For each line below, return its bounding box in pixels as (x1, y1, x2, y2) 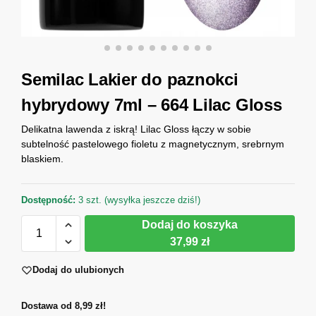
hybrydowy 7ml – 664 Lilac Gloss (21, 95, 282, 114)
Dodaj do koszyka (142, 219, 238, 231)
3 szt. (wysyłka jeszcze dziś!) (75, 195, 200, 206)
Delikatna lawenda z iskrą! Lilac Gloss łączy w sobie (21, 123, 251, 135)
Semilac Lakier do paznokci (21, 70, 238, 89)
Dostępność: (21, 195, 75, 206)
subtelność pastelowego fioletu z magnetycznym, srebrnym (21, 138, 284, 150)
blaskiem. (21, 152, 63, 164)
